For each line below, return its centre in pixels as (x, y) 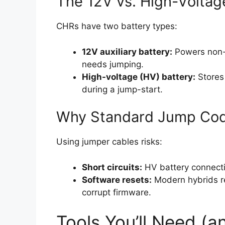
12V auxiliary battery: (127, 51)
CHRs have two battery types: (117, 26)
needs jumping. (113, 64)
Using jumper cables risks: (109, 142)
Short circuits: (112, 167)
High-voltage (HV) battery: (139, 77)
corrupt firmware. (117, 192)
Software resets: (117, 180)
